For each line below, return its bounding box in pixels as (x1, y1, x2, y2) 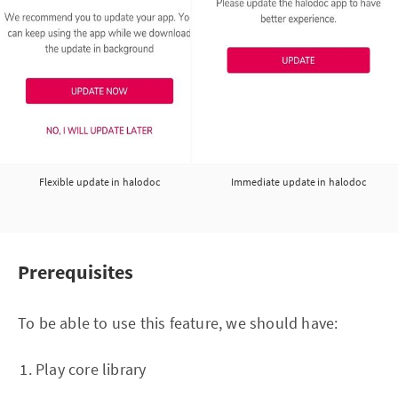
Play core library (36, 359, 147, 379)
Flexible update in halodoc (38, 175, 161, 188)
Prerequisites (18, 259, 133, 284)
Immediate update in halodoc (230, 175, 367, 188)
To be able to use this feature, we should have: (18, 313, 338, 333)
